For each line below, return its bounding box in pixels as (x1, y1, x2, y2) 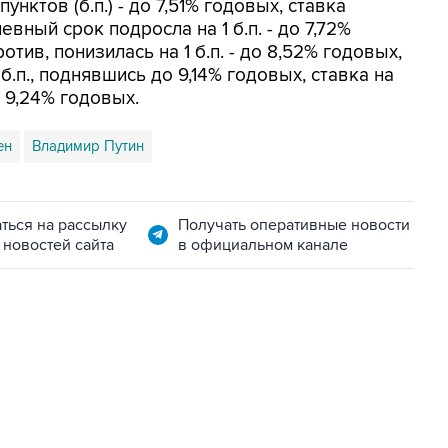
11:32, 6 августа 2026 (42, 402, 164, 418)
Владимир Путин (32, 137, 144, 155)
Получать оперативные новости (177, 215, 410, 235)
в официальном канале (177, 235, 348, 255)
